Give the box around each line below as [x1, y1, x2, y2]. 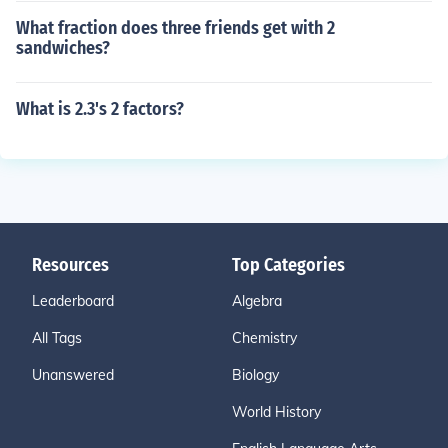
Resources [32, 254, 109, 276]
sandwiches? [16, 37, 110, 59]
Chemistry [232, 329, 297, 347]
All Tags [32, 329, 82, 347]
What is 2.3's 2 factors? [16, 98, 184, 120]
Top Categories [232, 254, 345, 276]
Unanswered [32, 366, 114, 384]
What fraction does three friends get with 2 [16, 17, 335, 39]
